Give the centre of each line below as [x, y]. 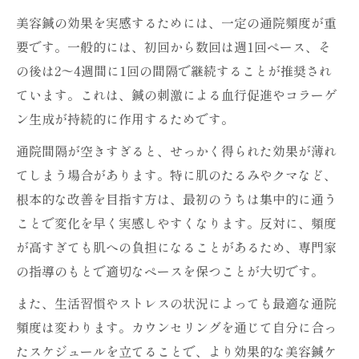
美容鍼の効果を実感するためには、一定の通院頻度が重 [176, 22]
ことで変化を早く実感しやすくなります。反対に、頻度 [176, 223]
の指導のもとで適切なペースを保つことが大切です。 [170, 271]
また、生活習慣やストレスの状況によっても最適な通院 [176, 303]
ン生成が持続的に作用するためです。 [125, 119]
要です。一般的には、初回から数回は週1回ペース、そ [173, 46]
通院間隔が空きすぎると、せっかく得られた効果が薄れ [176, 151]
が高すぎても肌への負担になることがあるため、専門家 [176, 247]
